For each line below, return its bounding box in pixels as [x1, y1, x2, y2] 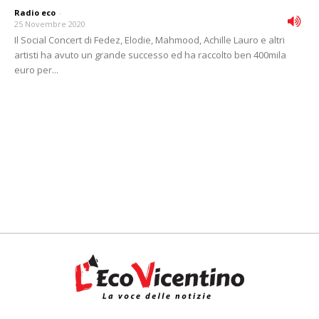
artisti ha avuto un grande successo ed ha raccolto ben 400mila [14, 48, 286, 62]
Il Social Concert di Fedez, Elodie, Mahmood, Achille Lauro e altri [14, 33, 285, 47]
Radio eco [14, 7, 56, 19]
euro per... [14, 63, 58, 77]
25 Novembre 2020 [14, 19, 85, 30]
